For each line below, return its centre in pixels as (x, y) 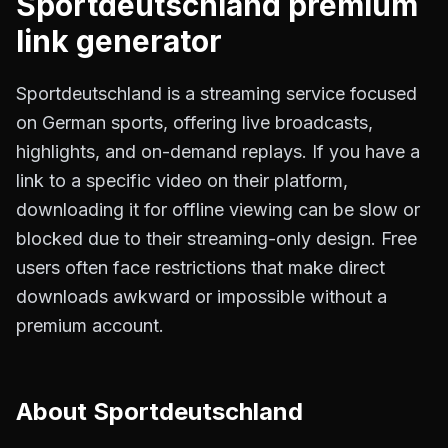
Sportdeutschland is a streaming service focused (216, 93)
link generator (119, 41)
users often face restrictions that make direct (200, 267)
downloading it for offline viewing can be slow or (218, 209)
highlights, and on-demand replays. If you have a (218, 151)
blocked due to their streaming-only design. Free (216, 238)
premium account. (90, 325)
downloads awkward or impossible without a (201, 296)
